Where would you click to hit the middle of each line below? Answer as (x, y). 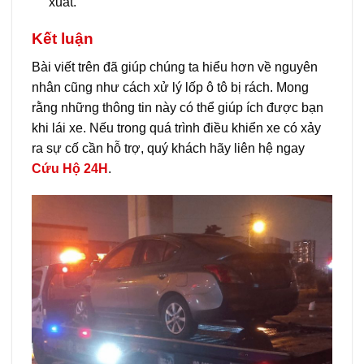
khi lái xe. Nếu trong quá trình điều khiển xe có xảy (176, 128)
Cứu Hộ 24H (70, 168)
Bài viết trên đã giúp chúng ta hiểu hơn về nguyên (175, 67)
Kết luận (63, 39)
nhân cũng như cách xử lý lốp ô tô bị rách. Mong (170, 87)
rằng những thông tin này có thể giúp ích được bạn (178, 107)
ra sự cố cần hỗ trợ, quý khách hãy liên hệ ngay (168, 148)
